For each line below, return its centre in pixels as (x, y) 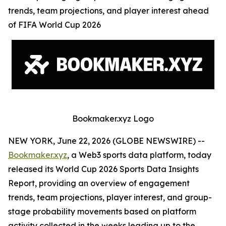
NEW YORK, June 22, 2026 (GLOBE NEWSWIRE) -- (106, 141)
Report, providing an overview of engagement (99, 183)
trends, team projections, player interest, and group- (110, 197)
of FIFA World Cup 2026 (54, 25)
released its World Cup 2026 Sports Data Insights (103, 169)
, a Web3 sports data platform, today (139, 155)
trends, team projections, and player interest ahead (108, 11)
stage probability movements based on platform (102, 211)
